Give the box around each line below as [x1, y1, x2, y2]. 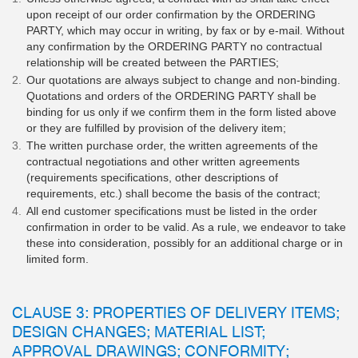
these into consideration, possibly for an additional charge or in [26, 236, 343, 249]
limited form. [26, 252, 89, 265]
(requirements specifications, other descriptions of [26, 170, 278, 184]
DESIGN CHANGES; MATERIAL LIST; [12, 320, 265, 340]
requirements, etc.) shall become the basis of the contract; [26, 186, 320, 200]
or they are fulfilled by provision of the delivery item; [26, 121, 286, 134]
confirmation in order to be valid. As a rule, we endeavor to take [26, 220, 346, 233]
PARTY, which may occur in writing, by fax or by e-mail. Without [26, 23, 344, 37]
